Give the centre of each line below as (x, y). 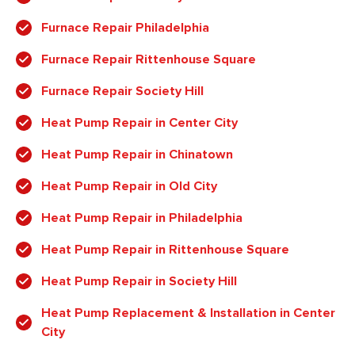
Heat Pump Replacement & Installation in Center (188, 313)
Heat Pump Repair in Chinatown (137, 155)
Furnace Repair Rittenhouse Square (149, 60)
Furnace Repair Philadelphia (125, 28)
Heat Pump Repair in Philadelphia (142, 218)
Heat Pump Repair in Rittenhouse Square (165, 250)
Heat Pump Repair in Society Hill (139, 282)
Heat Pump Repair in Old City (129, 187)
